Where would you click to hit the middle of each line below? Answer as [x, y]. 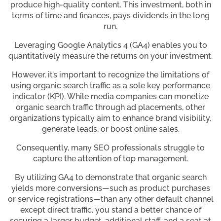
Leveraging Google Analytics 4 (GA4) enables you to [110, 45]
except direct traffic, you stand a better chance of [110, 210]
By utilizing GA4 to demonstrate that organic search [110, 178]
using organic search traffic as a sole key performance [110, 86]
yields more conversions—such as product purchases [110, 188]
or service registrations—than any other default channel [110, 199]
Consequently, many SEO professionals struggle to [110, 148]
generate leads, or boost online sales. [110, 129]
